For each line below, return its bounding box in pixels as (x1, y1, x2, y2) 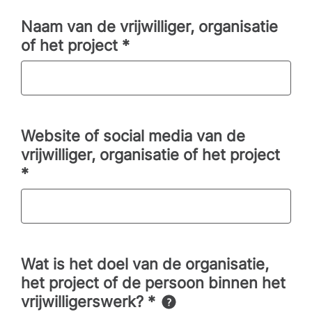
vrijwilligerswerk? (21, 292, 148, 311)
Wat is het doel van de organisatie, (21, 255, 269, 273)
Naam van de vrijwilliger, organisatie (21, 17, 278, 36)
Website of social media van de (21, 127, 245, 145)
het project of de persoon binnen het (21, 274, 286, 292)
